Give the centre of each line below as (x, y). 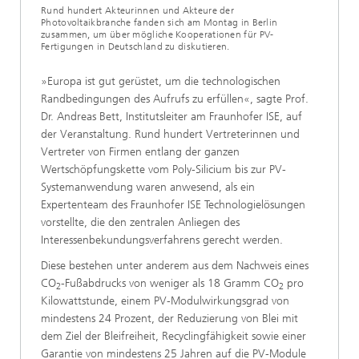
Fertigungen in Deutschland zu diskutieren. (135, 47)
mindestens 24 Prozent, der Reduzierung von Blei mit (169, 319)
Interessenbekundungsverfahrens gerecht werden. (162, 240)
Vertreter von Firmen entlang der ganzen (140, 152)
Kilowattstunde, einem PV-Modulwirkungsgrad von (165, 301)
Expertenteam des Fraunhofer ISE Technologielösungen (173, 205)
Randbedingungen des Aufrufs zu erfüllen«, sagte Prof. (175, 99)
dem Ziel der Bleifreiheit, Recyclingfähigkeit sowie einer (173, 337)
